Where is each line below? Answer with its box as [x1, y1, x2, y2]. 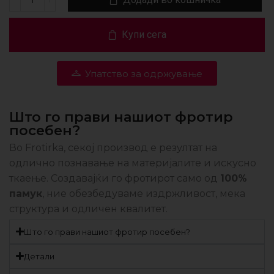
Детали [24, 251, 55, 261]
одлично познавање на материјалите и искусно [9, 157, 256, 169]
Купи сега [122, 28, 166, 40]
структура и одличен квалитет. [9, 202, 168, 215]
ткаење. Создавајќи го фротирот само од [9, 172, 220, 184]
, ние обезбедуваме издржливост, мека [42, 187, 245, 199]
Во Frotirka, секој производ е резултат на [9, 141, 217, 154]
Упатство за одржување [85, 67, 202, 80]
